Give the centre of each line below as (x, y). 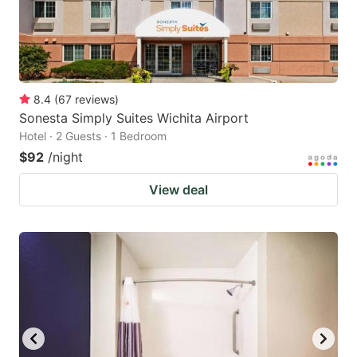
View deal (178, 190)
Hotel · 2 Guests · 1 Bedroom (93, 136)
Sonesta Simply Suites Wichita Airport (134, 118)
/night (65, 157)
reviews (95, 100)
